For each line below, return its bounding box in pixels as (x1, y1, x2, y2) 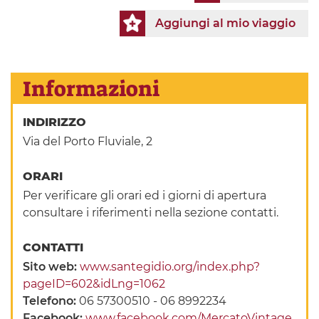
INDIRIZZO (23, 115, 90, 130)
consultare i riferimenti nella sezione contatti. (23, 206, 279, 220)
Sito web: (23, 260, 80, 274)
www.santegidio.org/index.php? (80, 260, 261, 274)
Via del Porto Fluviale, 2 (23, 135, 153, 149)
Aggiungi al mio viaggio (155, 16, 296, 30)
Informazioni (23, 74, 160, 103)
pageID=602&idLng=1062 (23, 277, 166, 291)
